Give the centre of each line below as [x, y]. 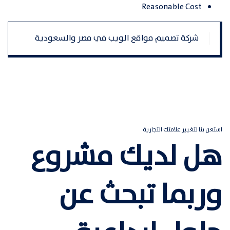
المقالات [192, 50]
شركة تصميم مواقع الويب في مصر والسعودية [117, 38]
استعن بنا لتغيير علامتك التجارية [183, 129]
